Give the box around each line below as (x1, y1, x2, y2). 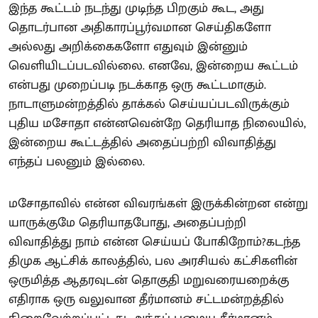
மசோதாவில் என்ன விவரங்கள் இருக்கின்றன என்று (9, 193, 308, 214)
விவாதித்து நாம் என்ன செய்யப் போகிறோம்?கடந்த (9, 231, 300, 253)
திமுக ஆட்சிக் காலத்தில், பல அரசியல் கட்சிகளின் (9, 251, 297, 272)
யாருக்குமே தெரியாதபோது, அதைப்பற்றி (9, 212, 246, 234)
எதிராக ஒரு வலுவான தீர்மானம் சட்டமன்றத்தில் (9, 289, 284, 310)
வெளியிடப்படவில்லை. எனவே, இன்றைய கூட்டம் (9, 55, 298, 77)
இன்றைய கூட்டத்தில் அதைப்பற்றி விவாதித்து (9, 132, 276, 153)
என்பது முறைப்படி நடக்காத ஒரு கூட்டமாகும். (9, 75, 266, 96)
